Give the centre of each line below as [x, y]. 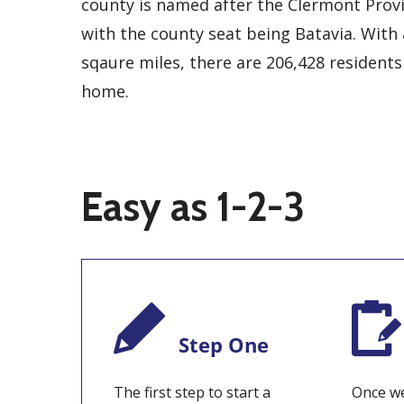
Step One [224, 345]
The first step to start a [192, 392]
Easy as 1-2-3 [193, 207]
